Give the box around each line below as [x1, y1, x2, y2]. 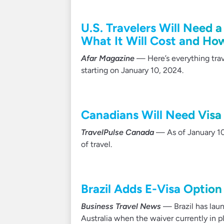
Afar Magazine [81, 53, 134, 63]
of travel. [81, 139, 112, 149]
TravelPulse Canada [81, 127, 154, 137]
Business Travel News [81, 201, 161, 211]
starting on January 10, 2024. [81, 65, 183, 75]
